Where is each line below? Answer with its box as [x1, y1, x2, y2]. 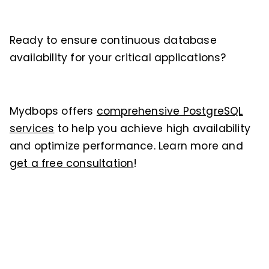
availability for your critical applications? [9, 50, 226, 65]
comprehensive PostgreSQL [96, 104, 243, 119]
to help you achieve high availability [54, 121, 251, 136]
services [9, 121, 55, 136]
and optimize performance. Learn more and [9, 139, 243, 154]
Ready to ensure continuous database [9, 32, 217, 47]
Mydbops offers [9, 104, 97, 119]
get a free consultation [9, 156, 134, 171]
